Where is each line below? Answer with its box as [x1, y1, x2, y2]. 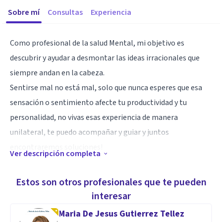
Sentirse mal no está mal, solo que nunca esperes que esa [10, 82, 202, 93]
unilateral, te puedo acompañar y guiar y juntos [10, 127, 169, 138]
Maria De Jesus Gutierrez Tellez [58, 208, 184, 220]
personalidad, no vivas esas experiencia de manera [10, 112, 178, 123]
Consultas [48, 7, 83, 18]
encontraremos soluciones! [10, 142, 103, 153]
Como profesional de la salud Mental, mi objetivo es [10, 38, 184, 49]
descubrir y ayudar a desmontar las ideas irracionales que [10, 53, 200, 63]
